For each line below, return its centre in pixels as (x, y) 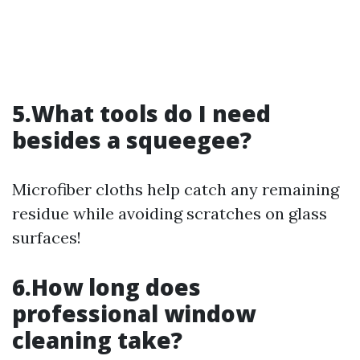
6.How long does (106, 286)
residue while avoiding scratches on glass (170, 213)
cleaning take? (97, 340)
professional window (134, 313)
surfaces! (47, 237)
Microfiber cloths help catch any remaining (176, 189)
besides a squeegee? (132, 139)
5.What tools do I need (141, 113)
